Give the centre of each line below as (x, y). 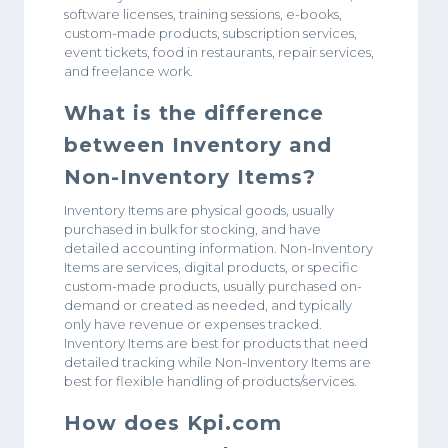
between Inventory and (198, 144)
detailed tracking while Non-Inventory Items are (217, 361)
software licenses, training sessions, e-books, (203, 13)
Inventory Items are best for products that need (216, 342)
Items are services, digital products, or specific (211, 266)
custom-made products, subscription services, (210, 32)
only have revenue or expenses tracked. (193, 323)
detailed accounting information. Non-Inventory (218, 247)
